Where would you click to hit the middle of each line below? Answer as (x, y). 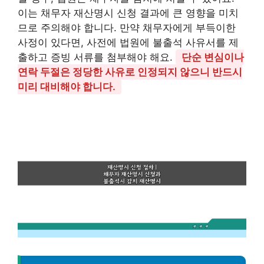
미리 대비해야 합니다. (67, 86)
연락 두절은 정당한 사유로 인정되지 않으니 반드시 (130, 72)
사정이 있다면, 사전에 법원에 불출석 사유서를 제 (128, 42)
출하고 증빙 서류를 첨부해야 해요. (97, 57)
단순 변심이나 (213, 57)
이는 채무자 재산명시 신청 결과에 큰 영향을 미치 (128, 13)
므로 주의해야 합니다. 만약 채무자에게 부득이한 (127, 27)
